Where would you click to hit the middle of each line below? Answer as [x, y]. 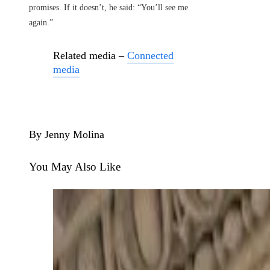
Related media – [90, 55]
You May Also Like [75, 166]
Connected [150, 55]
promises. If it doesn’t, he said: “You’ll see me [108, 8]
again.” [41, 23]
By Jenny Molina [67, 134]
